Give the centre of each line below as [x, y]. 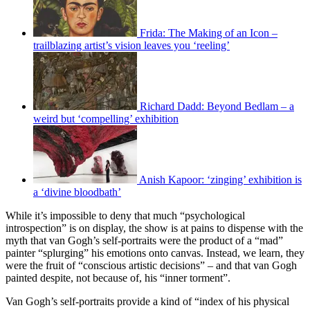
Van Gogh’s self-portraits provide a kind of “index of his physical [147, 301]
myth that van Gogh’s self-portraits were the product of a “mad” [144, 240]
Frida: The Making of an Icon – [209, 33]
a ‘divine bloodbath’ [77, 192]
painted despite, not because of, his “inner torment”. [118, 277]
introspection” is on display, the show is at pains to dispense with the [154, 228]
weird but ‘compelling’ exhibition [106, 118]
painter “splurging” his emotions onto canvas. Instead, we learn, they [155, 253]
